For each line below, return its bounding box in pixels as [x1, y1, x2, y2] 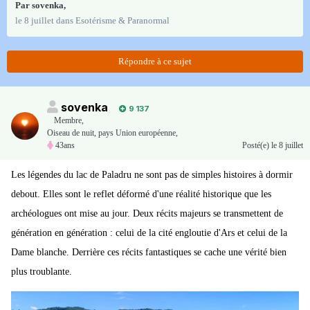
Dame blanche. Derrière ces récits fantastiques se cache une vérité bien [11, 247, 286, 258]
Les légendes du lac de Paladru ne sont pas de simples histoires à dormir [11, 170, 293, 181]
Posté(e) [242, 140, 271, 151]
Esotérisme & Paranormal [75, 15, 170, 26]
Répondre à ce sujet [118, 56, 192, 67]
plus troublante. [11, 266, 72, 277]
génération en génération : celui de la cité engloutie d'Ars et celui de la [11, 228, 287, 239]
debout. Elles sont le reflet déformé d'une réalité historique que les [11, 189, 271, 200]
